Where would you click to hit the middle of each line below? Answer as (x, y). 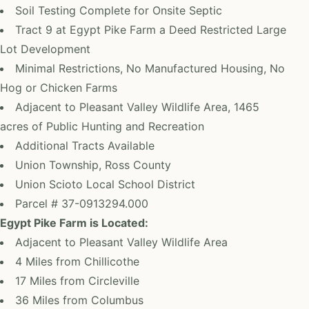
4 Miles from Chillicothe (77, 261)
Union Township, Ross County (93, 165)
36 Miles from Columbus (79, 300)
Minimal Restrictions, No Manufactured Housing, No (150, 68)
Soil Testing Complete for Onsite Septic (119, 10)
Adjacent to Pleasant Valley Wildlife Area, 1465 (137, 107)
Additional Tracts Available (85, 146)
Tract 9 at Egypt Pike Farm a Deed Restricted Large (151, 30)
